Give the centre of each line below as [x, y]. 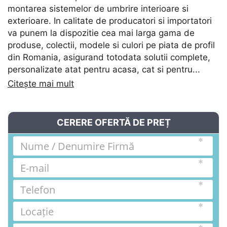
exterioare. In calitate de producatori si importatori [110, 21]
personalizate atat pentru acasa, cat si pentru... [104, 70]
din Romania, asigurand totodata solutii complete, [109, 58]
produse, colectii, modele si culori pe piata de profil [111, 45]
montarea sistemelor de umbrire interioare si [98, 9]
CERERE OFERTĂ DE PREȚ [113, 123]
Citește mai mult [41, 84]
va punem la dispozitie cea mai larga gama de [101, 33]
